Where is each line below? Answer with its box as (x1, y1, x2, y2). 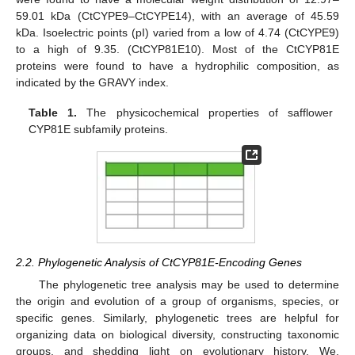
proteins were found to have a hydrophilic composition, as (16, 59, 339, 72)
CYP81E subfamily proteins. (29, 123, 169, 136)
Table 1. (29, 106, 78, 120)
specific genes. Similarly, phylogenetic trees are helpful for (16, 311, 339, 325)
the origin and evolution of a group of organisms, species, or (16, 295, 339, 308)
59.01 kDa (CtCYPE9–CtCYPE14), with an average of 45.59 (16, 10, 339, 22)
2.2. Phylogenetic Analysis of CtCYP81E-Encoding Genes (16, 255, 302, 269)
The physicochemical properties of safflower (77, 106, 333, 120)
